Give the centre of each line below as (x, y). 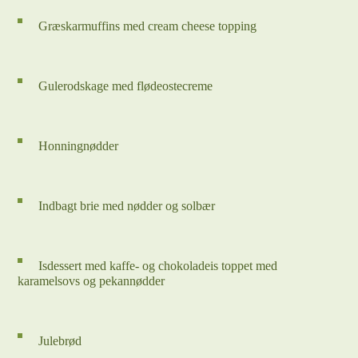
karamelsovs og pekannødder (91, 281)
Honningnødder (79, 146)
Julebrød (60, 341)
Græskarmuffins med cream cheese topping (148, 26)
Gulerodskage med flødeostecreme (126, 86)
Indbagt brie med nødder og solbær (127, 206)
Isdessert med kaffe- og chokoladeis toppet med (158, 266)
